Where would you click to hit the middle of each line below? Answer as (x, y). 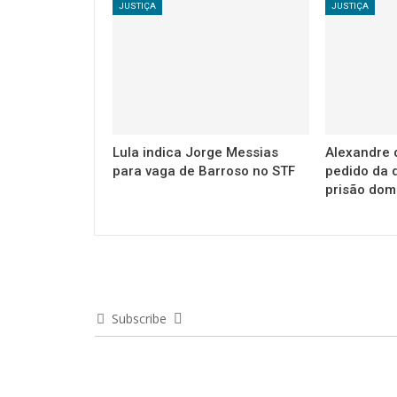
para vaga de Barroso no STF (204, 171)
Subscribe (139, 319)
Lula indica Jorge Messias (195, 152)
